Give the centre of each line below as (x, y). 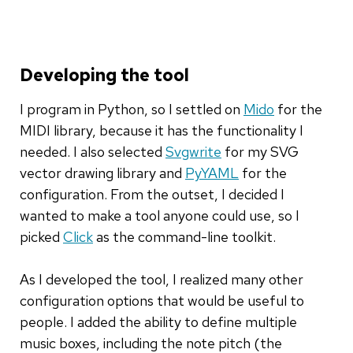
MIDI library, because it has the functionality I (162, 130)
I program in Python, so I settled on (132, 109)
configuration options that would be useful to (162, 300)
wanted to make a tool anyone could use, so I (160, 215)
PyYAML (212, 173)
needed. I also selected (93, 151)
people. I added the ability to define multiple (158, 321)
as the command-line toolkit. (184, 236)
